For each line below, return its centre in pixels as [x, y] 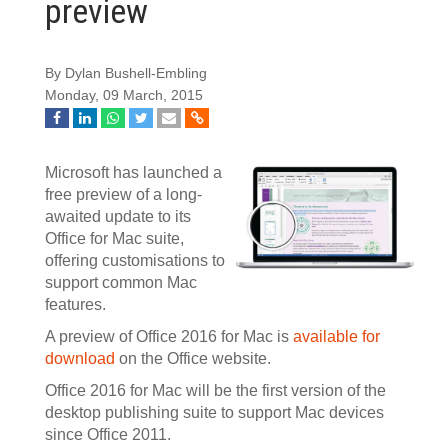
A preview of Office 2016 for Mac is [169, 336]
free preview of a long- [123, 194]
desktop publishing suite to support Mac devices [214, 412]
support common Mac [121, 282]
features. [75, 304]
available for [336, 336]
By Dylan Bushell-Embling [126, 73]
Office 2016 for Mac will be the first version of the [215, 390]
